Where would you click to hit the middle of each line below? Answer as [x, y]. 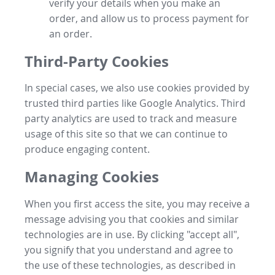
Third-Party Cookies [97, 61]
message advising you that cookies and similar [132, 219]
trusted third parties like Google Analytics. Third [135, 103]
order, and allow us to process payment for [149, 18]
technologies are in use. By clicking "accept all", [132, 235]
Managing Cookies [92, 177]
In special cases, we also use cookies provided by [137, 88]
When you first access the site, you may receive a [137, 204]
